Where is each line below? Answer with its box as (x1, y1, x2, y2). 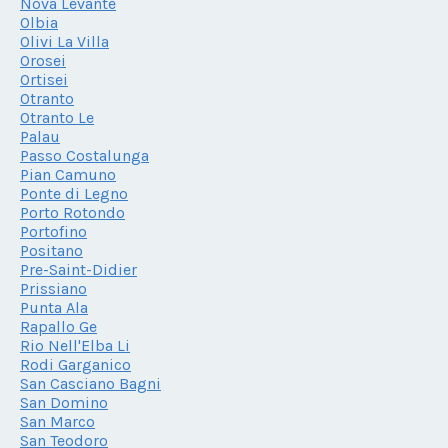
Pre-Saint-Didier (20, 259, 137, 279)
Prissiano (20, 278, 87, 298)
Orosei (20, 50, 66, 70)
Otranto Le (20, 107, 94, 127)
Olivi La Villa (20, 31, 109, 51)
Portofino (20, 221, 87, 241)
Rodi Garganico (20, 354, 131, 374)
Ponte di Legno (20, 183, 128, 203)
